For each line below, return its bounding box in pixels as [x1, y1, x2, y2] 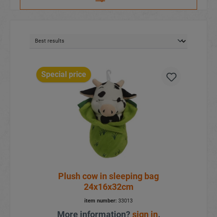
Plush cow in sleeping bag [58, 171, 159, 182]
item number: [84, 198, 117, 204]
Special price [41, 70, 86, 79]
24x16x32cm [83, 182, 134, 192]
